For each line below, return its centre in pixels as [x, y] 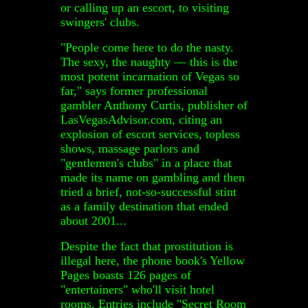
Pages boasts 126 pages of [126, 275]
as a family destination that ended [144, 206]
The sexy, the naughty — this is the [149, 62]
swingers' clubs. [100, 22]
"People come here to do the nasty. [147, 47]
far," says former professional [134, 90]
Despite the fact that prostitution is [147, 246]
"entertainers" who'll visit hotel [137, 289]
